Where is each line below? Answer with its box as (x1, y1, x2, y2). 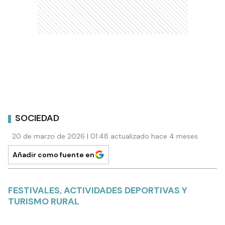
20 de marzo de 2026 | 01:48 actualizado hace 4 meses (12, 131, 198, 141)
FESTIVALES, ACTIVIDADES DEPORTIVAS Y (8, 184, 187, 196)
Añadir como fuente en (13, 150, 94, 159)
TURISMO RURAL (8, 195, 79, 207)
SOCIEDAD (15, 112, 59, 125)
